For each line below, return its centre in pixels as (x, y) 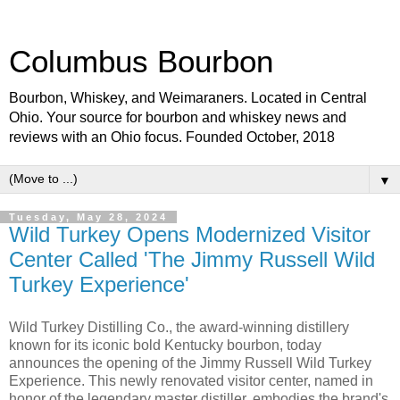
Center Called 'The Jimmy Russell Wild (192, 259)
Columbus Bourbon (141, 62)
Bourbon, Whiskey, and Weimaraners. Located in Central (188, 98)
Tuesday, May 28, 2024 (88, 217)
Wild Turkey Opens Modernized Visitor (190, 234)
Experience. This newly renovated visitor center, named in (191, 380)
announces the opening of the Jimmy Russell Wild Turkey (190, 362)
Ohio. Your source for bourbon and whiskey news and (178, 117)
